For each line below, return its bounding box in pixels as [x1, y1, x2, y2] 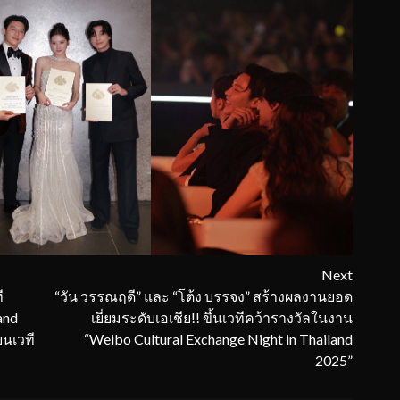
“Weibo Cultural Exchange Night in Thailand [83, 330, 353, 347]
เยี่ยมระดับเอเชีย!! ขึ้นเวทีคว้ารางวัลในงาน [90, 309, 353, 326]
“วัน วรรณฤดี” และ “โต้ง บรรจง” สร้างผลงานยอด [54, 287, 353, 304]
